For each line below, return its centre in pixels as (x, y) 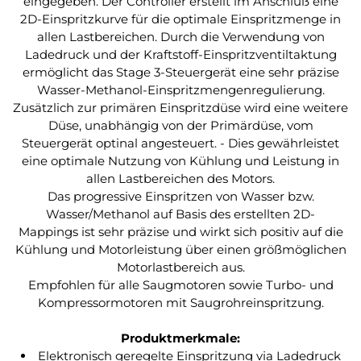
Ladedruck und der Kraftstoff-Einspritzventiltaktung (180, 54)
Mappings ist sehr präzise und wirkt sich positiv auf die (180, 232)
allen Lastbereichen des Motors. (180, 178)
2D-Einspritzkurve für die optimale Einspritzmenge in (180, 19)
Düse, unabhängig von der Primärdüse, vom (180, 125)
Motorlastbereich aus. (180, 267)
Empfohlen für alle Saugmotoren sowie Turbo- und (180, 285)
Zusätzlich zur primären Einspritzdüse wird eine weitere (180, 108)
